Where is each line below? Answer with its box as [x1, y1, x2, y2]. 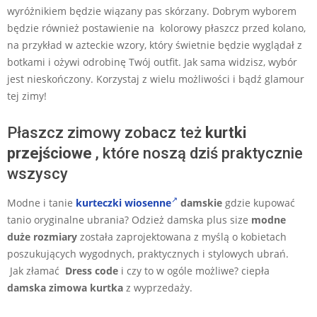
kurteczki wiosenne [76, 195, 171, 209]
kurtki [205, 123, 246, 142]
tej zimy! [7, 88, 47, 103]
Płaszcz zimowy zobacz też [7, 123, 205, 142]
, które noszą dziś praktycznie [92, 144, 303, 162]
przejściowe [7, 144, 92, 162]
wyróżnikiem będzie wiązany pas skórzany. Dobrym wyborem [7, 4, 296, 18]
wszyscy [7, 164, 68, 183]
